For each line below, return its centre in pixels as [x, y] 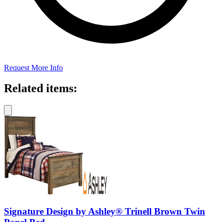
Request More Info [33, 67]
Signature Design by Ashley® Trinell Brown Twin [105, 212]
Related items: [41, 88]
